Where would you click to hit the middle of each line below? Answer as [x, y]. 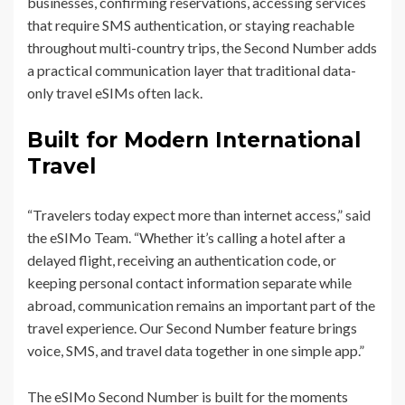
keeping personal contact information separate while [189, 282]
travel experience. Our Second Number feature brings [192, 327]
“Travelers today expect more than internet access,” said [199, 214]
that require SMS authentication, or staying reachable [191, 24]
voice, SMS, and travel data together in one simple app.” [196, 350]
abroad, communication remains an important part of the [201, 305]
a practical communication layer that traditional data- [192, 70]
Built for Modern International [194, 140]
